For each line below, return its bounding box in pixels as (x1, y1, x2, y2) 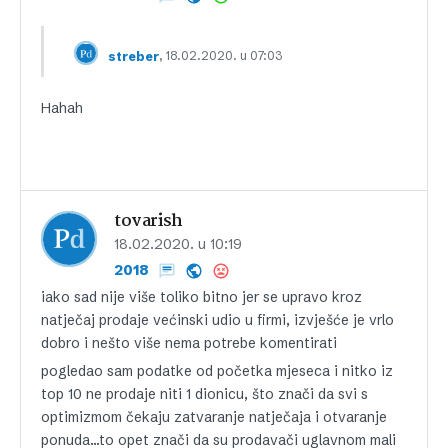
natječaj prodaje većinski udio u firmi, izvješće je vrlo (41, 311, 394, 329)
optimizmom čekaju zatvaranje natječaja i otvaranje (41, 408, 387, 426)
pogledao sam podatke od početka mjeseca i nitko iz (41, 362, 393, 380)
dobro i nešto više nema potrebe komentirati (41, 334, 337, 352)
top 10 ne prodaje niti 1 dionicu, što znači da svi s (41, 385, 368, 403)
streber (108, 48, 159, 64)
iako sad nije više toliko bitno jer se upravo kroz (41, 288, 362, 306)
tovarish (114, 208, 183, 235)
